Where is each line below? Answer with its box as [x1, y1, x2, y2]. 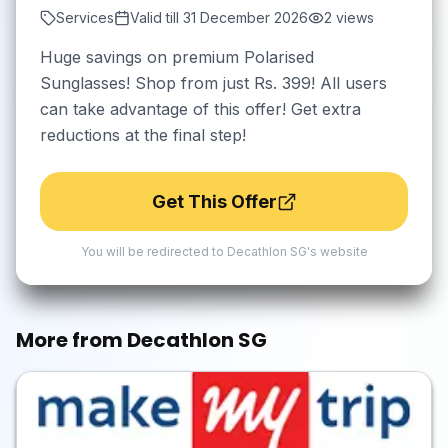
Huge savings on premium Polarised [40, 47, 314, 67]
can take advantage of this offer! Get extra [40, 99, 361, 119]
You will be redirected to [80, 244, 227, 259]
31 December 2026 [183, 9, 308, 26]
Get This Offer [151, 191, 277, 212]
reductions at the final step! [40, 125, 246, 145]
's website [306, 244, 368, 259]
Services [56, 9, 114, 26]
